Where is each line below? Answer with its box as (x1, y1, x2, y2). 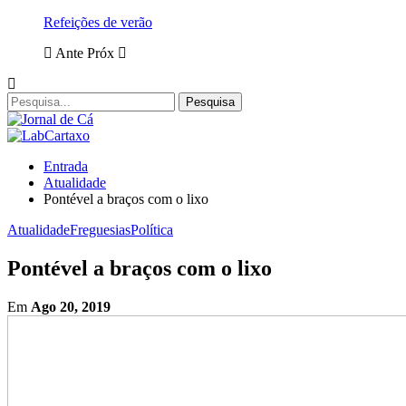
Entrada (43, 159, 88, 174)
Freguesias (70, 222, 130, 237)
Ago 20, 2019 (31, 298, 111, 314)
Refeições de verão (43, 14, 152, 30)
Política (130, 222, 173, 237)
